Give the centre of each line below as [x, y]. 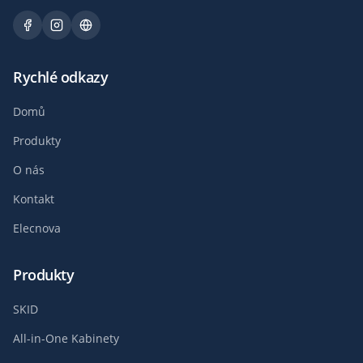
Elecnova [37, 228]
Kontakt [34, 199]
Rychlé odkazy [61, 77]
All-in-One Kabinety [66, 339]
